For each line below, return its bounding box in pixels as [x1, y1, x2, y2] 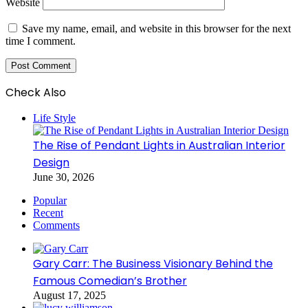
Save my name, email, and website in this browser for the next [22, 23, 291, 35]
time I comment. [5, 35, 76, 47]
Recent [33, 207, 63, 219]
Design [33, 155, 69, 171]
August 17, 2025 [33, 289, 106, 302]
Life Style [33, 112, 76, 124]
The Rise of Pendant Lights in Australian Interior [33, 137, 285, 154]
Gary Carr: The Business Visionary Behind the [33, 256, 273, 272]
